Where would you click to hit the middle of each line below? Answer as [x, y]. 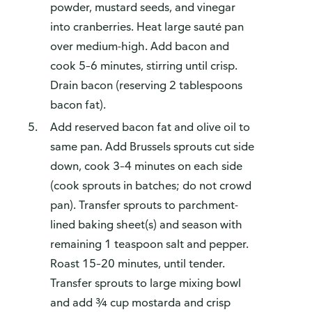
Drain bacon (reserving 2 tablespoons [146, 85]
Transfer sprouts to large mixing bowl [146, 283]
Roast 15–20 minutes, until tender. [138, 264]
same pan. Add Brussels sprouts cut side [152, 147]
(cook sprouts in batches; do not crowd [151, 186]
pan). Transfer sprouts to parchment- [144, 205]
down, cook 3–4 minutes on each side [146, 166]
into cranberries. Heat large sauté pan [147, 27]
